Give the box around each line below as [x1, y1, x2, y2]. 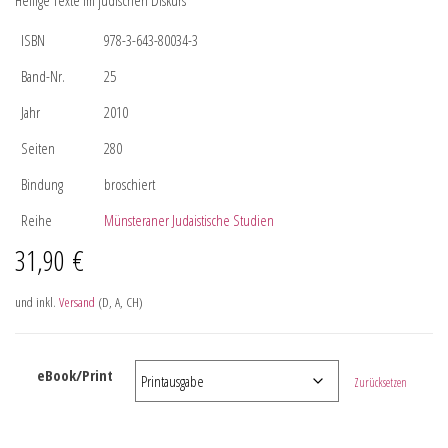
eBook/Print [37, 365, 113, 385]
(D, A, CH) [95, 293, 143, 311]
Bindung [21, 174, 63, 194]
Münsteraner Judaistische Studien [104, 210, 274, 230]
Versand [59, 293, 95, 311]
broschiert [104, 174, 155, 194]
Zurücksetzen [354, 374, 408, 391]
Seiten [21, 138, 55, 158]
